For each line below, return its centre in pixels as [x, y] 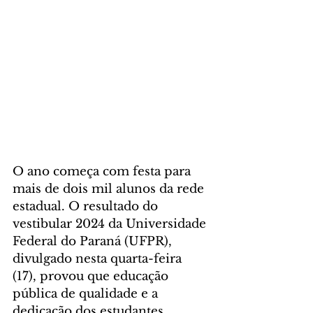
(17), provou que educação [92, 277]
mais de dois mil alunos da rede [110, 189]
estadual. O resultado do [87, 207]
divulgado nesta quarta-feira [99, 259]
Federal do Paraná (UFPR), [94, 242]
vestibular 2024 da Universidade [111, 224]
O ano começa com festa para [103, 172]
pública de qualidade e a [87, 294]
